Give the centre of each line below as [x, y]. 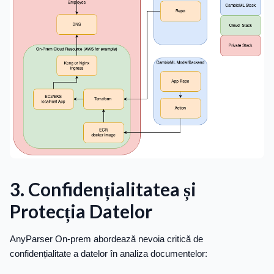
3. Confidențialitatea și [103, 189]
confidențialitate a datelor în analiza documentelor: [109, 254]
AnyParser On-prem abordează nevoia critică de [106, 239]
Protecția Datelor [81, 211]
